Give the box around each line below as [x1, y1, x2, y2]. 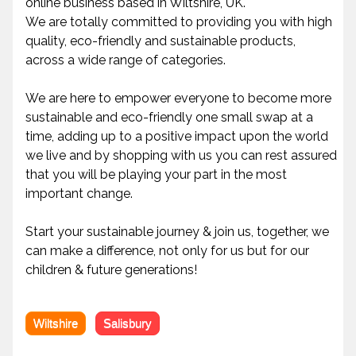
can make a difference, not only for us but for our [25, 243, 309, 259]
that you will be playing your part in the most [25, 167, 287, 183]
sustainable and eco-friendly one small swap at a [25, 110, 313, 126]
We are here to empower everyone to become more [25, 91, 331, 106]
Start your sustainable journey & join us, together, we [25, 224, 329, 240]
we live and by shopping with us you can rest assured [25, 148, 337, 164]
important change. [25, 186, 133, 202]
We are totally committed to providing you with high [25, 14, 332, 30]
